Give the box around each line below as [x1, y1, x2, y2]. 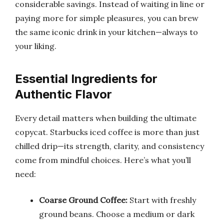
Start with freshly [127, 194, 196, 205]
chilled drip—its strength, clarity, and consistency [15, 140, 204, 151]
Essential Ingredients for [15, 71, 157, 86]
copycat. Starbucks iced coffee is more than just [15, 126, 199, 137]
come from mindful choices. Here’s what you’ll [15, 154, 191, 165]
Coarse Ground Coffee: [39, 194, 127, 205]
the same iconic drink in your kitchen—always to [15, 26, 198, 37]
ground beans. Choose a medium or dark [39, 208, 194, 219]
